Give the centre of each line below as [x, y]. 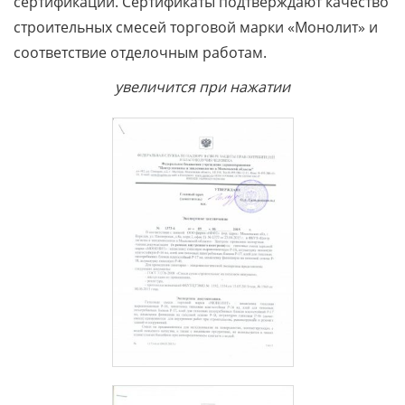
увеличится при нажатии [202, 87]
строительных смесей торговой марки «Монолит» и [196, 28]
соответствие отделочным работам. [140, 53]
